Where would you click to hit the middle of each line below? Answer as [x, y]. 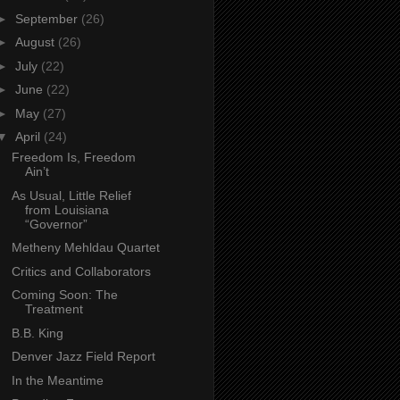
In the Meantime [57, 380]
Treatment [54, 309]
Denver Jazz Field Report [83, 357]
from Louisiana [67, 209]
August [36, 42]
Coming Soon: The [64, 295]
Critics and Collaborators [81, 271]
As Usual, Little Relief [71, 195]
